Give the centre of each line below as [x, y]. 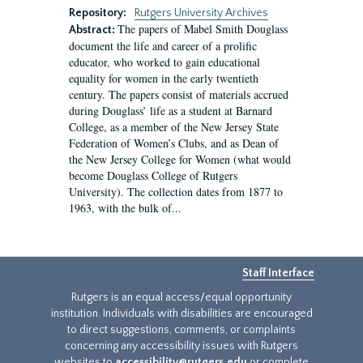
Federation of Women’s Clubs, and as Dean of [174, 143]
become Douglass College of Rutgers [153, 175]
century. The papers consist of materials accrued [179, 94]
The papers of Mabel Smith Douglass [203, 29]
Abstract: [93, 30]
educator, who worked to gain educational [164, 62]
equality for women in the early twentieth [164, 78]
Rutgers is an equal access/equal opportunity [181, 297]
